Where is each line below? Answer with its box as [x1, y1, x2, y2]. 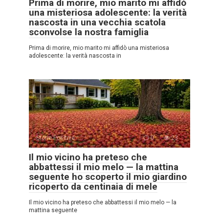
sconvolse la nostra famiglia [29, 26, 149, 38]
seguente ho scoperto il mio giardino [29, 171, 187, 183]
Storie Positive [36, 134, 75, 142]
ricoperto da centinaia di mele [29, 181, 157, 193]
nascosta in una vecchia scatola [29, 17, 166, 28]
